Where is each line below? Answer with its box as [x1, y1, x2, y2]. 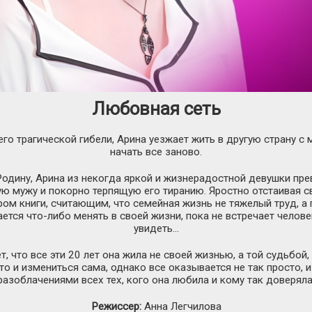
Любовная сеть [91, 97, 221, 119]
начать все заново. [110, 145, 202, 158]
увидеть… [133, 221, 179, 235]
